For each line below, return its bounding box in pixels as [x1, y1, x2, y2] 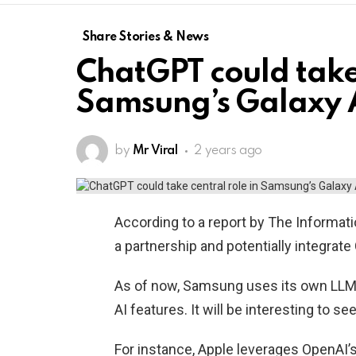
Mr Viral [132, 145, 178, 158]
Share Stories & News [83, 31, 209, 44]
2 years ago [194, 145, 262, 158]
